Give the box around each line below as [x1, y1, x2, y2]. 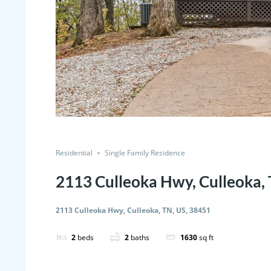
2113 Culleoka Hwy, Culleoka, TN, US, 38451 [56, 205, 211, 215]
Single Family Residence [105, 148, 185, 158]
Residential [56, 148, 93, 158]
